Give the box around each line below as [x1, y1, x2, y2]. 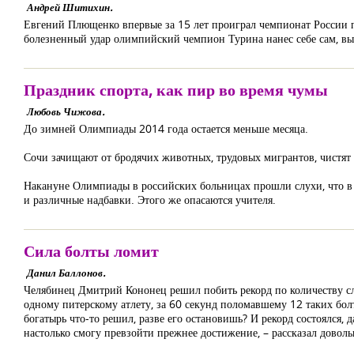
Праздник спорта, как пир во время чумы [24, 79, 328, 100]
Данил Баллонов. [27, 265, 105, 280]
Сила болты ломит [24, 240, 159, 262]
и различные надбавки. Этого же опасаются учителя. [24, 192, 276, 207]
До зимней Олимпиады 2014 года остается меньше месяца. [24, 121, 308, 136]
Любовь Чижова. [27, 104, 104, 119]
